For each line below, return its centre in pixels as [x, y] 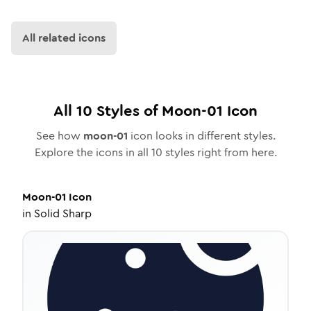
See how [59, 136]
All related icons [64, 38]
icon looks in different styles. [201, 136]
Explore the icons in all [93, 152]
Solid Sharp [63, 213]
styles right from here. [219, 152]
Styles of [127, 111]
